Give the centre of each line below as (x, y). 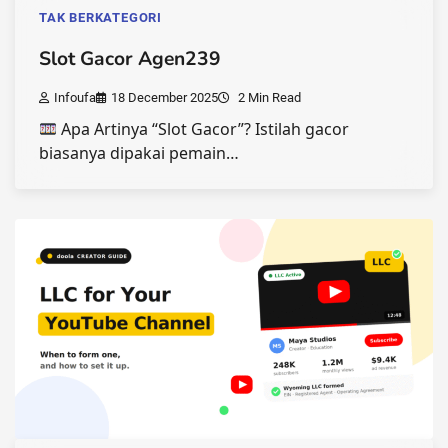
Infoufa (75, 98)
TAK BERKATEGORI (100, 18)
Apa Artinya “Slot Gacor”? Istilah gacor (203, 129)
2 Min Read (268, 98)
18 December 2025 (164, 98)
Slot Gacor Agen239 (130, 59)
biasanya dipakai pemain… (139, 153)
